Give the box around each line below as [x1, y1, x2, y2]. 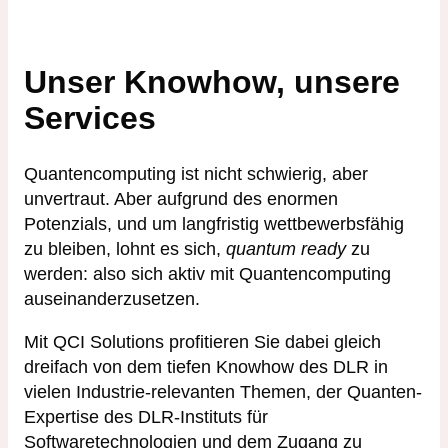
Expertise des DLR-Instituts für [24, 407, 268, 428]
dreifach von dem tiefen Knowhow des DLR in [24, 357, 388, 378]
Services [24, 99, 156, 136]
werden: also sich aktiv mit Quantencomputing [24, 264, 391, 285]
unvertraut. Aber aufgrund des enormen [24, 189, 338, 210]
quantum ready [226, 239, 346, 260]
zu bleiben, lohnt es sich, [24, 239, 226, 260]
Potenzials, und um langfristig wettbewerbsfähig [24, 214, 404, 235]
